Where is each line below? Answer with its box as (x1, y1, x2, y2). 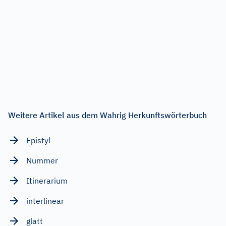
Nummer (26, 155, 58, 165)
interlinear (26, 195, 64, 206)
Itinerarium (26, 175, 68, 186)
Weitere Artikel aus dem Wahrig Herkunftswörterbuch (8, 109, 207, 120)
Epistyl (26, 135, 50, 145)
